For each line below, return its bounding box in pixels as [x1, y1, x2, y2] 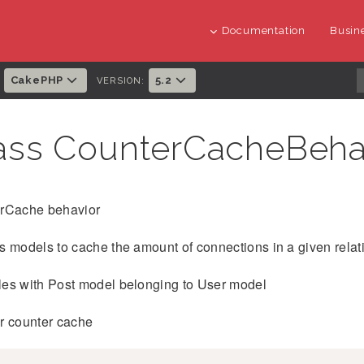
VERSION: [96, 76, 145, 86]
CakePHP [10, 74, 67, 86]
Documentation [221, 24, 305, 37]
